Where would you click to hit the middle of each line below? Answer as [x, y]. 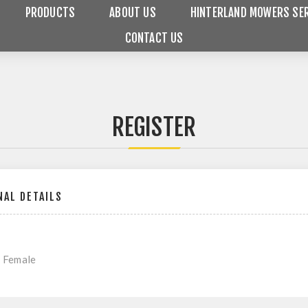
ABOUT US [133, 13]
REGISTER [154, 127]
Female [20, 259]
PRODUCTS [50, 13]
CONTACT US [154, 38]
